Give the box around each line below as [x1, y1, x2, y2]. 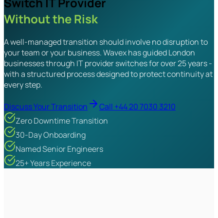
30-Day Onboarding [16, 129, 86, 140]
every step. [4, 79, 42, 90]
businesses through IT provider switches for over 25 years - [4, 57, 212, 69]
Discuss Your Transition [4, 101, 88, 112]
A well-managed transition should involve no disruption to [4, 36, 208, 47]
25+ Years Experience [16, 157, 91, 168]
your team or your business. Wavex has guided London [4, 47, 195, 58]
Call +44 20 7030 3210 [99, 101, 176, 112]
